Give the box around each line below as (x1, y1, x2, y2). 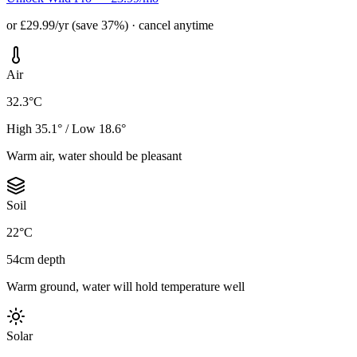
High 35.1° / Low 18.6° (6, 121, 126, 135)
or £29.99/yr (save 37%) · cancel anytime (6, 18, 214, 32)
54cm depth (6, 252, 65, 266)
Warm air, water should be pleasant (6, 148, 182, 163)
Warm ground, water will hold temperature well (6, 279, 245, 293)
